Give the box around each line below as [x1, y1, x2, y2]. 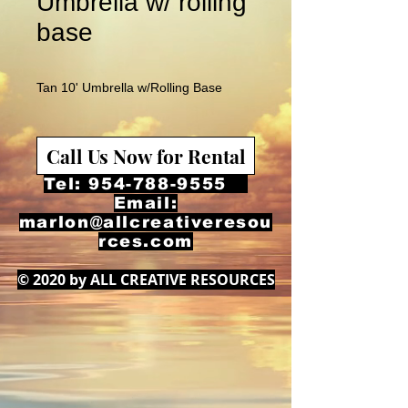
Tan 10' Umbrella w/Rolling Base [36, 80, 222, 95]
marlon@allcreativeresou [18, 213, 273, 231]
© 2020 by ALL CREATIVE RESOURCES [16, 270, 275, 290]
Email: [113, 194, 178, 212]
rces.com [98, 232, 193, 250]
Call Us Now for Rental [46, 143, 246, 168]
